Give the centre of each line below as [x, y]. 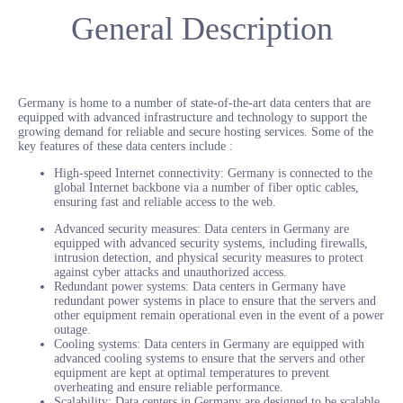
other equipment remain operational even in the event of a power [219, 315]
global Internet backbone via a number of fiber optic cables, [206, 187]
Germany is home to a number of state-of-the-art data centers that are [194, 103]
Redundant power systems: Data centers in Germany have [200, 286]
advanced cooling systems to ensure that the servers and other [210, 358]
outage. [72, 329]
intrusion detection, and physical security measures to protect [209, 257]
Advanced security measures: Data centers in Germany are [201, 228]
